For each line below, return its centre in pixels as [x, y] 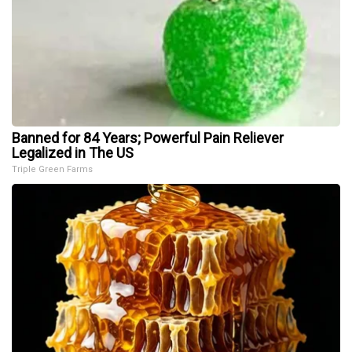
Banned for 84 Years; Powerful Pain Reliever [148, 138]
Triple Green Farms [52, 170]
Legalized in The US [73, 153]
